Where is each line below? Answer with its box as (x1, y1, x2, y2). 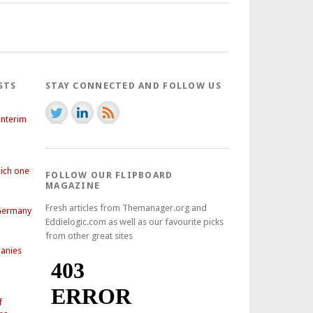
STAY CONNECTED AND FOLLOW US (45, 80, 221, 91)
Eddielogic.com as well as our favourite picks (45, 217, 224, 227)
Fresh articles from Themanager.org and (45, 203, 207, 213)
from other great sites (45, 231, 133, 241)
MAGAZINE (45, 180, 101, 191)
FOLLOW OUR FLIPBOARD (45, 170, 173, 180)
